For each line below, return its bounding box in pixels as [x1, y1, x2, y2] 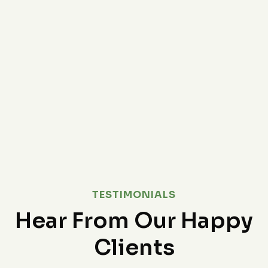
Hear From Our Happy [15, 207, 253, 234]
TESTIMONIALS [92, 188, 176, 202]
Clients [93, 234, 175, 261]
